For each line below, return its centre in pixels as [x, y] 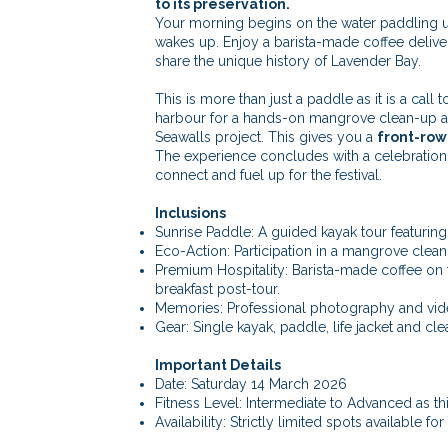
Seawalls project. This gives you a [265, 137]
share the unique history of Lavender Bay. [287, 61]
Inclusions [190, 213]
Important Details [217, 365]
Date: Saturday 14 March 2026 [250, 384]
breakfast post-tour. [217, 289]
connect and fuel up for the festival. [268, 175]
